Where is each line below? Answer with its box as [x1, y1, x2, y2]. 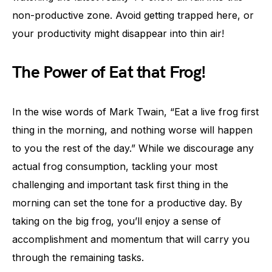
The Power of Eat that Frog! [12, 63, 206, 83]
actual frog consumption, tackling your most [12, 160, 217, 172]
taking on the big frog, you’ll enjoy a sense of [12, 215, 221, 227]
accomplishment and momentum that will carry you [12, 233, 250, 245]
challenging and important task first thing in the [12, 178, 228, 191]
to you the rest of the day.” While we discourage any [12, 142, 254, 154]
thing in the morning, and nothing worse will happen [12, 124, 253, 136]
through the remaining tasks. [12, 251, 144, 263]
